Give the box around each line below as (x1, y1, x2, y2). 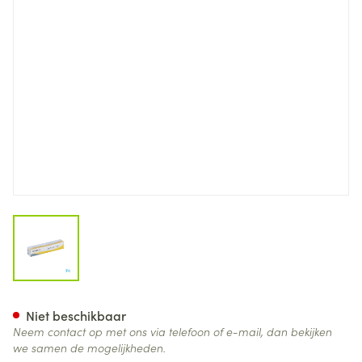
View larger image (45, 216, 154, 234)
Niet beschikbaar (26, 306, 126, 324)
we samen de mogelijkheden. (13, 339, 166, 356)
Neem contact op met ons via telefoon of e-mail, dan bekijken (13, 323, 332, 339)
